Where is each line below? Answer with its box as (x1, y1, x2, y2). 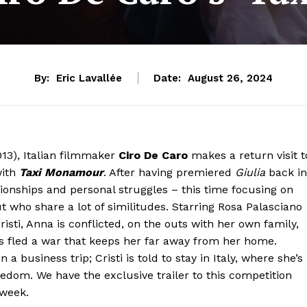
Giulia (235, 165, 265, 179)
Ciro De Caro (119, 148, 188, 162)
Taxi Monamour (19, 165, 103, 179)
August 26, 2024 (188, 72, 273, 85)
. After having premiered (103, 165, 235, 179)
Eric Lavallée (56, 72, 122, 85)
